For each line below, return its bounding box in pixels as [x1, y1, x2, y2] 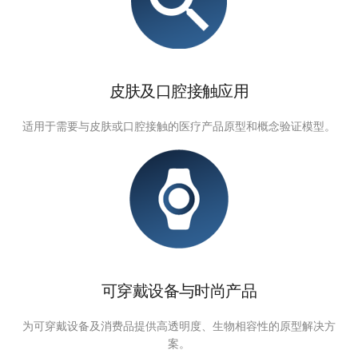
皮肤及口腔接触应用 [109, 76, 249, 96]
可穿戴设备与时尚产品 [101, 276, 257, 296]
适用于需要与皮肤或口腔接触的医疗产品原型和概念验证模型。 [22, 114, 336, 128]
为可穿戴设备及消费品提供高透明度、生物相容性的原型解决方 [22, 314, 336, 328]
